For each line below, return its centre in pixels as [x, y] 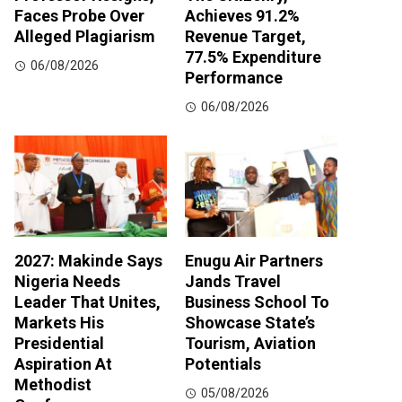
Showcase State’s [250, 323]
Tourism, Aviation [250, 344]
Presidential [59, 344]
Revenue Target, [245, 36]
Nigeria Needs [67, 282]
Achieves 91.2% [242, 15]
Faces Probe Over [79, 15]
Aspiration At [63, 364]
